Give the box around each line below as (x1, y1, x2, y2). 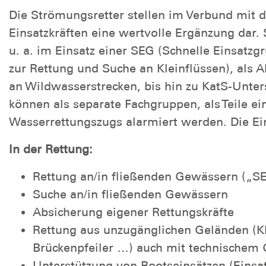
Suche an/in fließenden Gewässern (33, 186, 228, 201)
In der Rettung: (9, 141, 93, 156)
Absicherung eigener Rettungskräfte (33, 204, 234, 219)
